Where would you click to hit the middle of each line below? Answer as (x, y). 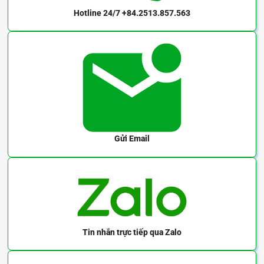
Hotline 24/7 (97, 13)
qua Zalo (165, 232)
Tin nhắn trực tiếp (115, 232)
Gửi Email (132, 139)
